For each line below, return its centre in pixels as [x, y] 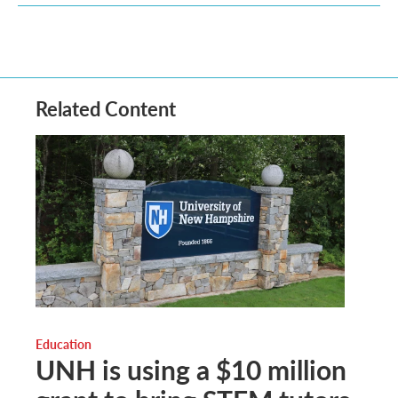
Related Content [106, 108]
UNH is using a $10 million [191, 369]
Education [64, 343]
